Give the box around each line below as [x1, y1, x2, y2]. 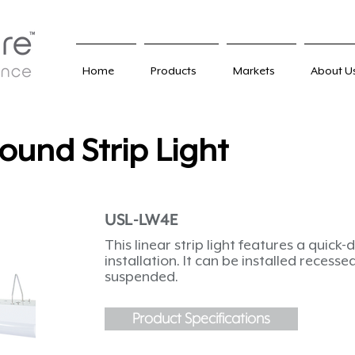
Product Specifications [132, 311, 270, 327]
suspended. [105, 269, 178, 284]
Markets [233, 64, 275, 77]
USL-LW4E [105, 212, 178, 230]
